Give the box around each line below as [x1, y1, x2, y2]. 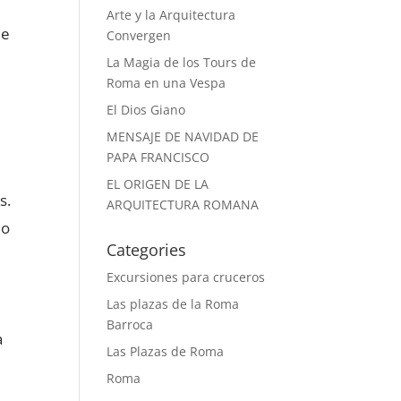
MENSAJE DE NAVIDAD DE [107, 128, 260, 146]
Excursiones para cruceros [107, 269, 266, 286]
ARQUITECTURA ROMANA [107, 196, 260, 214]
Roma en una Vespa [107, 74, 226, 92]
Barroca [107, 316, 154, 334]
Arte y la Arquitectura [107, 6, 236, 24]
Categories [107, 239, 187, 261]
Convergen [107, 27, 172, 45]
